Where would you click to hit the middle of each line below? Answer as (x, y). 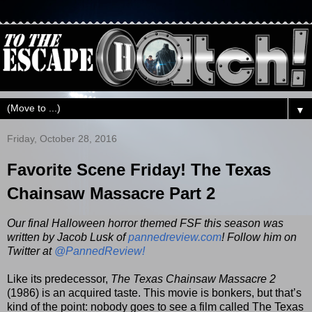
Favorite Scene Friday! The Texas (139, 170)
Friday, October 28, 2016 (62, 139)
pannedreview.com (175, 237)
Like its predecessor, (59, 279)
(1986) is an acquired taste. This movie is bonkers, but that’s (154, 292)
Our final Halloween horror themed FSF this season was (145, 223)
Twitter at (31, 251)
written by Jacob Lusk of (68, 237)
